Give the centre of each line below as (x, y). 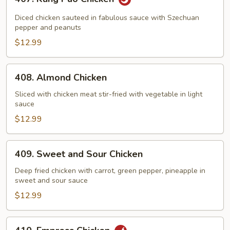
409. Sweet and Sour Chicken (79, 154)
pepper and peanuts (48, 27)
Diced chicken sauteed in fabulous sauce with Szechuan (107, 18)
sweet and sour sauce (51, 180)
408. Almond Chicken (61, 78)
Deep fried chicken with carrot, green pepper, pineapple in (110, 171)
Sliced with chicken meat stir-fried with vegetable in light (109, 94)
